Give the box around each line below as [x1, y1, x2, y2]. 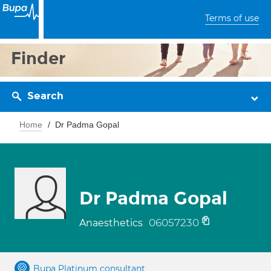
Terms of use [205, 13, 259, 24]
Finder [11, 48, 66, 69]
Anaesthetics [79, 217, 145, 229]
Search [27, 90, 64, 102]
